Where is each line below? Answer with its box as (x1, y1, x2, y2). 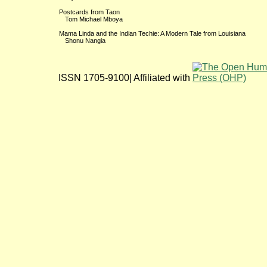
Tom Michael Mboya (65, 15, 123, 23)
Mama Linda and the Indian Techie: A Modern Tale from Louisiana (59, 29, 246, 37)
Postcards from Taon (59, 8, 120, 15)
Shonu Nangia (65, 36, 105, 44)
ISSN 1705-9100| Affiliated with (58, 72, 193, 83)
